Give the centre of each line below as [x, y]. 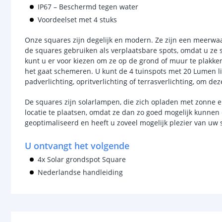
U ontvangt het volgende [77, 146]
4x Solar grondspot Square [82, 159]
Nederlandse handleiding [80, 172]
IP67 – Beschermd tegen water [88, 7]
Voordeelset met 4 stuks [77, 20]
